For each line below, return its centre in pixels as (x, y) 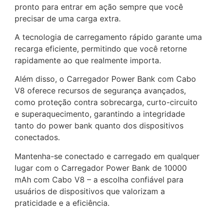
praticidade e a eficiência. (62, 203)
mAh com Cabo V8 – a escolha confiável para (99, 179)
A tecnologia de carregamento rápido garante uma (108, 37)
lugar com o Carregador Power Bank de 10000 (101, 168)
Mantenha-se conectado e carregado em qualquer (107, 156)
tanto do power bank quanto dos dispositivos (99, 126)
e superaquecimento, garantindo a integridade (100, 114)
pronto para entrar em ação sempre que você (99, 7)
